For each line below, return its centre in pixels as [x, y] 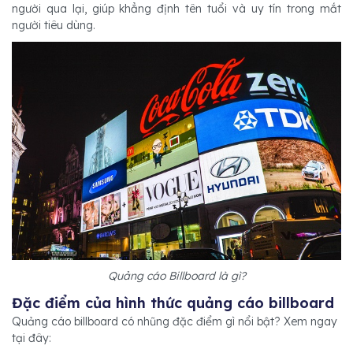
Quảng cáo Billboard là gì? [176, 276]
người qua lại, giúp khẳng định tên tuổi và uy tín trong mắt [176, 9]
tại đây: [32, 338]
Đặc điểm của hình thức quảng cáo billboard [173, 303]
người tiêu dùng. [55, 25]
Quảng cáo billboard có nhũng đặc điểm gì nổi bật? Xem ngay [175, 322]
